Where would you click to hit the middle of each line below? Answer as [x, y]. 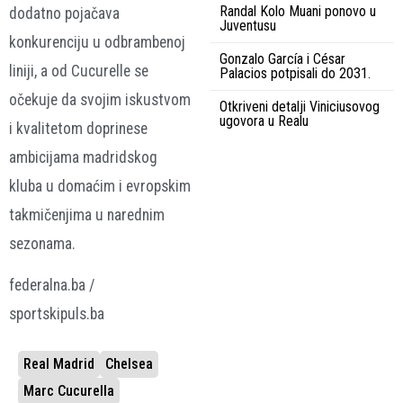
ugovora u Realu [264, 121]
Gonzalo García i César [282, 58]
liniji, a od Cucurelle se [79, 71]
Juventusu [248, 25]
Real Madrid [59, 363]
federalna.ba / [52, 286]
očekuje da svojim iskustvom [100, 99]
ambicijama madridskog [83, 157]
